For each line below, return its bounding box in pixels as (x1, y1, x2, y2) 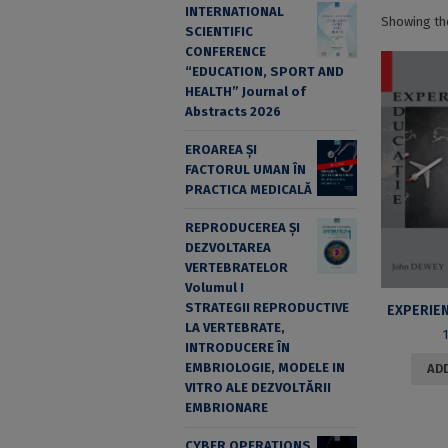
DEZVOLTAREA (184, 240, 271, 256)
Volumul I (184, 280, 244, 296)
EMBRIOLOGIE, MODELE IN (184, 360, 345, 376)
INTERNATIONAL (184, 3, 284, 19)
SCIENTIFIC (184, 23, 253, 39)
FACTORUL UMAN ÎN (184, 161, 306, 177)
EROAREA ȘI (184, 141, 257, 157)
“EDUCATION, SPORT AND (184, 63, 344, 79)
